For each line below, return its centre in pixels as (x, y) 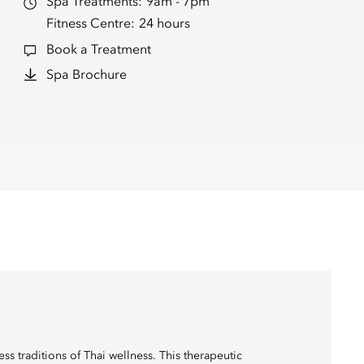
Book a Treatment (98, 50)
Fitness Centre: (90, 24)
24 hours (164, 24)
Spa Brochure (86, 76)
